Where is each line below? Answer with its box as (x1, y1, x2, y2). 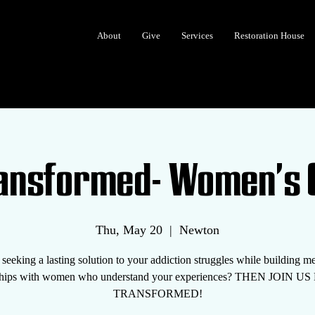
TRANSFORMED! (112, 288, 202, 300)
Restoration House (234, 30, 304, 41)
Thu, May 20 (96, 223, 162, 237)
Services (181, 30, 213, 41)
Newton (179, 223, 219, 237)
